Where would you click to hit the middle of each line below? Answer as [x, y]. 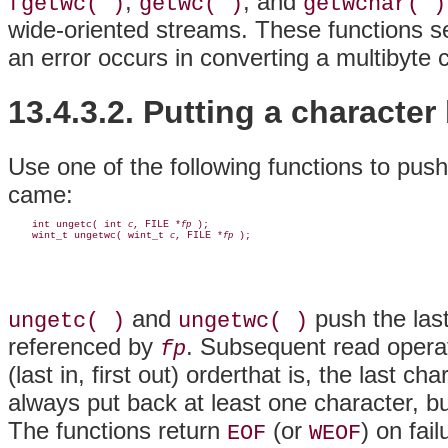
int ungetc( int [68, 224]
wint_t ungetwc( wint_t [89, 235]
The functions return [117, 430]
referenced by [84, 346]
